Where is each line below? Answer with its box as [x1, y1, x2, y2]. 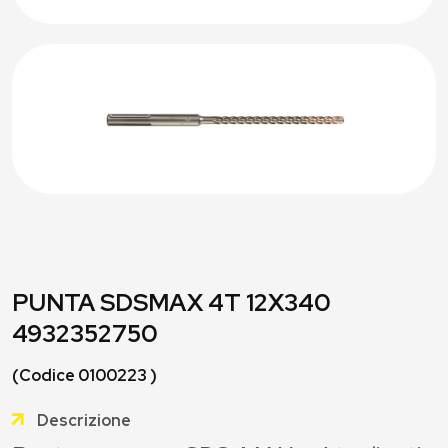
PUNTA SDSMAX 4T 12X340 [12, 287, 331, 318]
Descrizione [37, 410, 131, 431]
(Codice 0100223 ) [12, 365, 157, 386]
